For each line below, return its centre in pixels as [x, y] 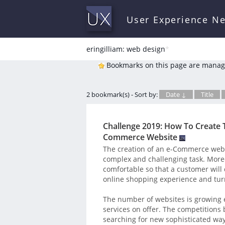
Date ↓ [176, 94]
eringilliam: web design [126, 49]
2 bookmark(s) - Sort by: [123, 94]
